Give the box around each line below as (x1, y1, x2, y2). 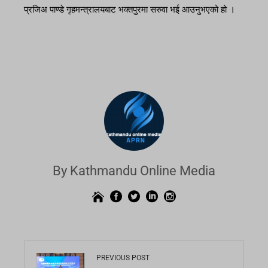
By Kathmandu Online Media (53, 163, 215, 179)
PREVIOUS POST (96, 254, 150, 263)
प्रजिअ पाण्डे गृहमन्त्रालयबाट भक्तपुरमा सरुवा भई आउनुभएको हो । (24, 4, 235, 16)
